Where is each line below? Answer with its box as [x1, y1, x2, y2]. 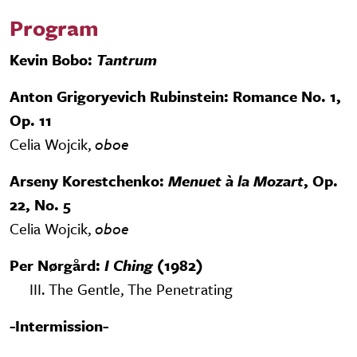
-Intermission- [10, 315, 108, 337]
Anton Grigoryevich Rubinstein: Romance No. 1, [10, 85, 341, 108]
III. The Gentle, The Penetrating [29, 278, 233, 300]
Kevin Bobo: [10, 49, 96, 71]
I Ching [100, 254, 153, 277]
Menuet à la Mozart [168, 170, 304, 192]
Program [10, 12, 104, 44]
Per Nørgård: [10, 254, 100, 277]
